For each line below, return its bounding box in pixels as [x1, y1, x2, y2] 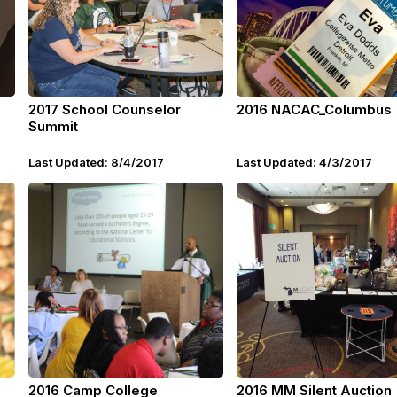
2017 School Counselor [28, 101, 181, 118]
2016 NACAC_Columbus [237, 101, 392, 118]
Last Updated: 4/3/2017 [237, 155, 372, 169]
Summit [28, 118, 78, 135]
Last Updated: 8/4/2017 [28, 155, 164, 169]
